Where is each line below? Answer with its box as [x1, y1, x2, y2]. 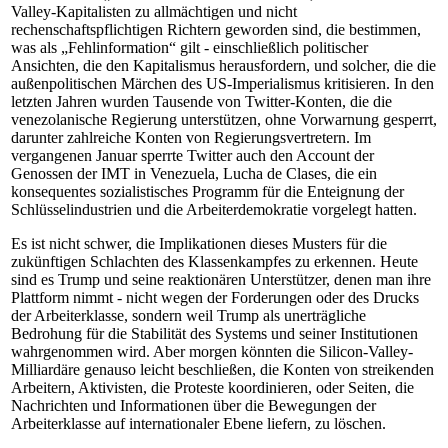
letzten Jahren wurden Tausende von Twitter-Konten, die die [11, 93, 392, 110]
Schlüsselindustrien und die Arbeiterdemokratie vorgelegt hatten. [11, 201, 417, 218]
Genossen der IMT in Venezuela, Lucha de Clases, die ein [11, 165, 377, 182]
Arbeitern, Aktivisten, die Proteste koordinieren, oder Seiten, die [11, 379, 414, 396]
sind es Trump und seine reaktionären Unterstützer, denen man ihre [11, 271, 431, 288]
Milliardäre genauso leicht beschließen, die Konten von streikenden [11, 361, 434, 378]
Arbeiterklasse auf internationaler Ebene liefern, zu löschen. [11, 415, 386, 432]
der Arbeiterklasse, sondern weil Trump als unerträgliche [11, 307, 366, 324]
